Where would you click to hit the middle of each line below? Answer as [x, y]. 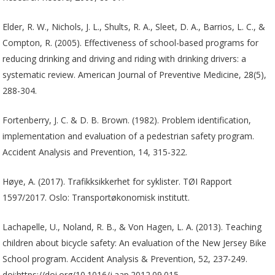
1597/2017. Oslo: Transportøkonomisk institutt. [96, 197]
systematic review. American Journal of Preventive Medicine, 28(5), [135, 74]
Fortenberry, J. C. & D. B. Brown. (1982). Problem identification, [127, 120]
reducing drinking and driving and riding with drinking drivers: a [125, 58]
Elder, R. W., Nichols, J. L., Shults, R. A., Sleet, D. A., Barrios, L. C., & [134, 26]
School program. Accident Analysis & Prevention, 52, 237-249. [125, 258]
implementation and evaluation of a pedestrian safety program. [129, 136]
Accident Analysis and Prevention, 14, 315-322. [95, 152]
